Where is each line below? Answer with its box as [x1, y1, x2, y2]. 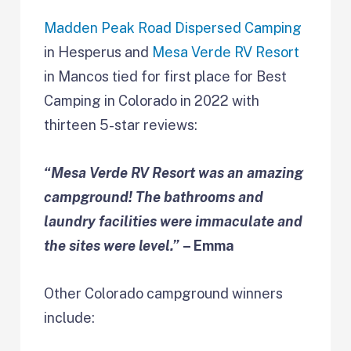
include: [44, 309, 96, 327]
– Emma [179, 237, 235, 255]
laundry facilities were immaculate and [44, 213, 303, 230]
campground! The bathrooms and [44, 189, 264, 206]
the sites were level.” [44, 237, 180, 255]
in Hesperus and [44, 44, 153, 61]
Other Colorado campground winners [44, 285, 284, 302]
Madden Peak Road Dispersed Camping [44, 20, 302, 37]
